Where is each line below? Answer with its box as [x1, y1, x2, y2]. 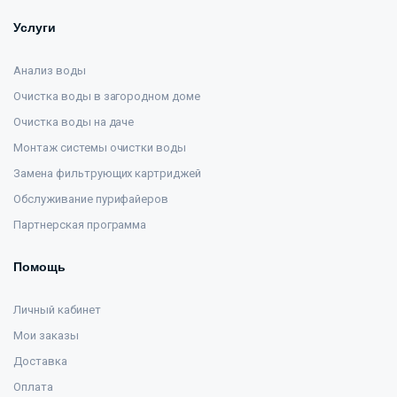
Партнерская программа [13, 218, 147, 231]
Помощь [13, 260, 66, 274]
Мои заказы [13, 329, 79, 342]
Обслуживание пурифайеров [13, 192, 169, 206]
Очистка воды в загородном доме [13, 90, 201, 103]
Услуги [13, 20, 56, 35]
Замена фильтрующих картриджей [13, 167, 202, 180]
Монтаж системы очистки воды [13, 141, 187, 154]
